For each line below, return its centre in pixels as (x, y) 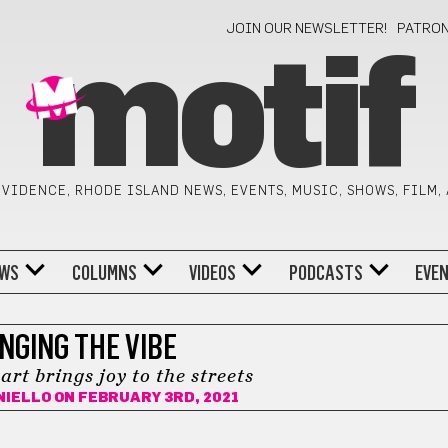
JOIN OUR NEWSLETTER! (307, 29)
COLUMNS (104, 272)
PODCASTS (325, 272)
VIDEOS (213, 272)
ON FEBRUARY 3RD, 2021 (144, 398)
